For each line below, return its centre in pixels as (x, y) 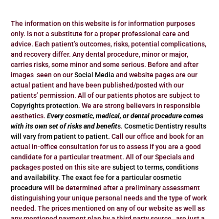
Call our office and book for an (157, 136)
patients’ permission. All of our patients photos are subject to (106, 95)
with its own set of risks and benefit (64, 126)
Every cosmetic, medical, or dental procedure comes (125, 116)
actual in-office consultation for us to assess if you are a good (106, 146)
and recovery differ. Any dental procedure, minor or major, (100, 54)
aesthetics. (29, 116)
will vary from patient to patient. (61, 136)
